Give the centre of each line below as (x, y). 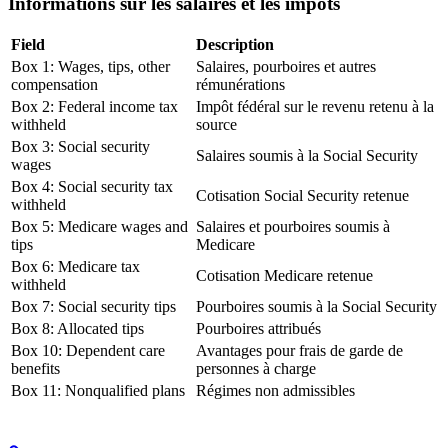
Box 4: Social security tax (92, 187)
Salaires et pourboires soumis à (293, 227)
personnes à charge (256, 369)
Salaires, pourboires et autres (286, 67)
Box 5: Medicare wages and (99, 227)
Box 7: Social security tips (93, 307)
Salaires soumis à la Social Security (307, 156)
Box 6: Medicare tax (75, 267)
